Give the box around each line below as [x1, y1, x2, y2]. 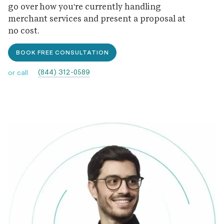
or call [8, 68, 28, 76]
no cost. [8, 27, 39, 36]
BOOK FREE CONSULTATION [16, 48, 109, 56]
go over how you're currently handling [8, 3, 161, 12]
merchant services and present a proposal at [8, 15, 185, 24]
